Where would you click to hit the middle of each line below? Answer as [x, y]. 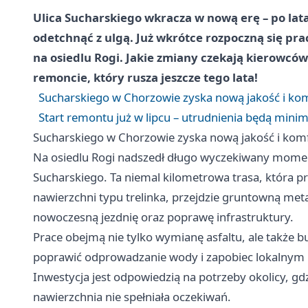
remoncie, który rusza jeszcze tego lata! [145, 78]
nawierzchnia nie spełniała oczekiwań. [132, 297]
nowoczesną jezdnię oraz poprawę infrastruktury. [163, 217]
